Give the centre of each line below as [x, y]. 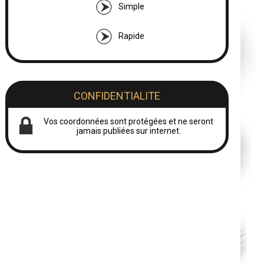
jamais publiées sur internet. [128, 131]
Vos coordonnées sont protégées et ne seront [129, 121]
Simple [132, 6]
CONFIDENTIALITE [117, 96]
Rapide [132, 36]
